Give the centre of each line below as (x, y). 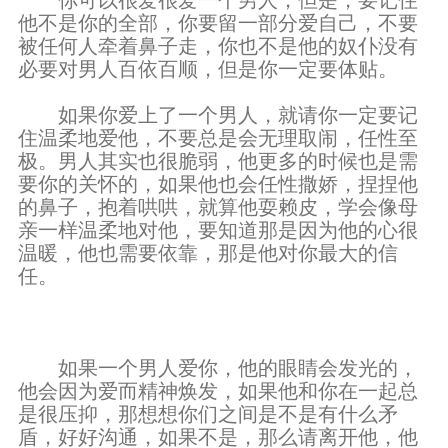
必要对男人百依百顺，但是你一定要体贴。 (211, 69)
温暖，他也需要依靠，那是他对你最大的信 (208, 253)
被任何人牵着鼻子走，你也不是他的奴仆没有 (218, 46)
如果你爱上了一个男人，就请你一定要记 (218, 115)
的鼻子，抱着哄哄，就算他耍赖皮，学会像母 (218, 207)
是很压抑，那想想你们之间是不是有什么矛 (208, 414)
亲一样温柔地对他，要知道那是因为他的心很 (218, 230)
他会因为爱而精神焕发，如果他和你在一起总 (218, 391)
